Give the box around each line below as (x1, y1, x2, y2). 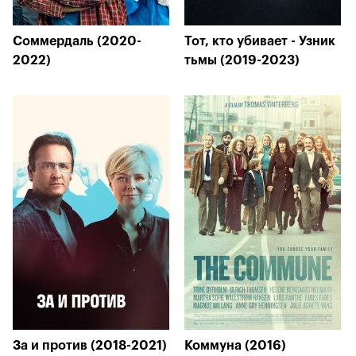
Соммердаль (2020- (13, 35, 141, 48)
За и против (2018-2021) (13, 339, 167, 352)
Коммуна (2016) (184, 339, 286, 352)
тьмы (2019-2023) (184, 54, 300, 67)
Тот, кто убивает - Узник (184, 35, 335, 48)
